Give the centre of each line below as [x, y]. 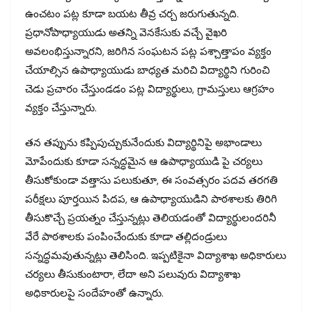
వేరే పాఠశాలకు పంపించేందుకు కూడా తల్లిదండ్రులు [126, 236]
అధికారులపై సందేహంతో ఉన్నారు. [94, 293]
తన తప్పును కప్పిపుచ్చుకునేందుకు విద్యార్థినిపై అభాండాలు [143, 142]
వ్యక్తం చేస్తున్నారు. [61, 108]
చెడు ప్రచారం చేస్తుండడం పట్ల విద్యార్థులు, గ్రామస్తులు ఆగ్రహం [150, 89]
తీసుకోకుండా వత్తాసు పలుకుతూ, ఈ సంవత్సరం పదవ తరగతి [151, 180]
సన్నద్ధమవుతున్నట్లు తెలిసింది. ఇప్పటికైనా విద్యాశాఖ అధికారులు [156, 255]
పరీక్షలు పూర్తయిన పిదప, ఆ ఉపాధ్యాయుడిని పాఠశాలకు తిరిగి [151, 199]
